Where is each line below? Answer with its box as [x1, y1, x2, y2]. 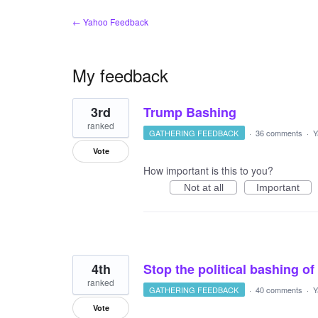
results [72, 106, 102, 120]
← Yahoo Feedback [72, 16, 148, 28]
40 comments [255, 284, 302, 295]
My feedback [72, 62, 168, 87]
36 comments [255, 127, 302, 138]
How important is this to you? [143, 163, 273, 177]
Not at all [183, 182, 224, 193]
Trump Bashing [143, 103, 236, 121]
